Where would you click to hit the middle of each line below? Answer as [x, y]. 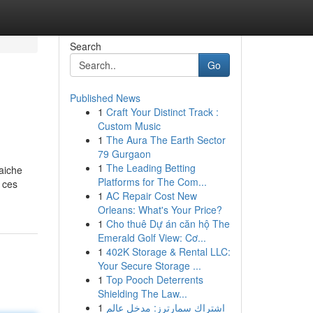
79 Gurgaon [124, 154]
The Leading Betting [151, 168]
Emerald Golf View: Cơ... [152, 238]
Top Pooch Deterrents [154, 279]
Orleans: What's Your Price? [160, 210]
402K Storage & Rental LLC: [168, 252]
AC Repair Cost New [151, 196]
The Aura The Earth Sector [166, 140]
